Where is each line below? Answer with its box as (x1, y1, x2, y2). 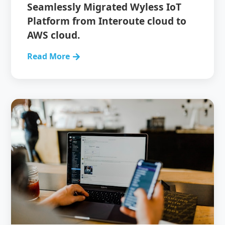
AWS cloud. (27, 28, 80, 42)
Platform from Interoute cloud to (27, 14, 187, 28)
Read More (27, 51, 70, 62)
